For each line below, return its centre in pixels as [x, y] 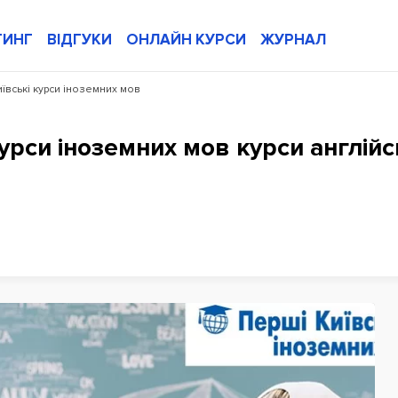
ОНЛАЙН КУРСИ [186, 40]
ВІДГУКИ [80, 40]
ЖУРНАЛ [293, 40]
